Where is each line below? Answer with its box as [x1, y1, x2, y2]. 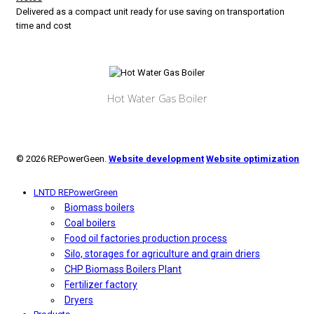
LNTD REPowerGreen [34, 187, 118, 198]
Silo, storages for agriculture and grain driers [64, 248, 260, 260]
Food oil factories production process [64, 233, 227, 245]
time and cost [16, 20, 71, 32]
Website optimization [206, 153, 299, 165]
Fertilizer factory [64, 279, 137, 291]
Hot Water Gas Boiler [107, 91, 207, 106]
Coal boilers [64, 217, 116, 229]
